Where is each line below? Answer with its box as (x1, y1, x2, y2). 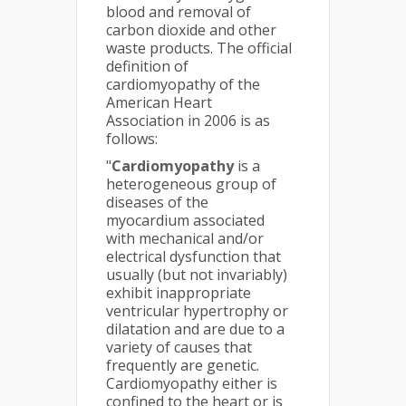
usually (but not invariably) (106, 264, 287, 285)
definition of (106, 55, 188, 76)
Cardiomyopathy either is (106, 372, 277, 393)
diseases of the (106, 191, 208, 212)
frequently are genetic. (106, 354, 259, 375)
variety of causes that (106, 336, 252, 357)
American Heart (106, 92, 212, 112)
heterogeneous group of (106, 173, 276, 194)
